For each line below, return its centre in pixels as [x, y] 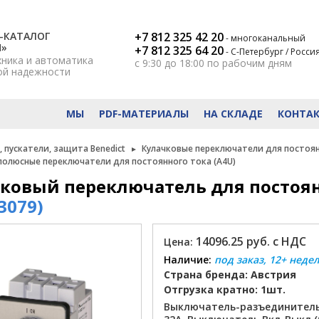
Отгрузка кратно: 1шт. [224, 289]
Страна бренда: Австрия [230, 274]
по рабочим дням [250, 63]
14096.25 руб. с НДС [251, 241]
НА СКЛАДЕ [234, 114]
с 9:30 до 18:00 [171, 63]
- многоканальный [266, 38]
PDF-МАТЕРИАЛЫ [143, 114]
